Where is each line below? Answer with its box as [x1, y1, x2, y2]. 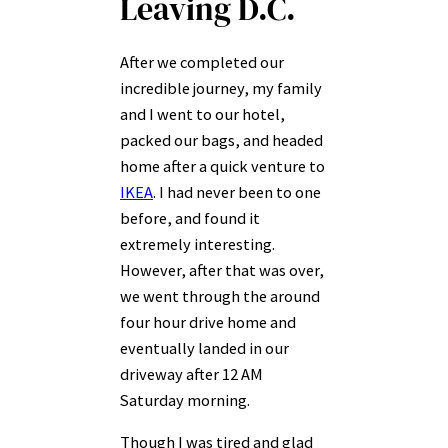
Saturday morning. [120, 389, 250, 410]
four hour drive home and [120, 311, 296, 332]
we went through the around [120, 285, 320, 306]
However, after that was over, [120, 259, 324, 280]
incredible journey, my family [120, 77, 322, 98]
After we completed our [120, 51, 284, 72]
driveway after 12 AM [120, 363, 263, 384]
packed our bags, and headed [120, 129, 323, 150]
